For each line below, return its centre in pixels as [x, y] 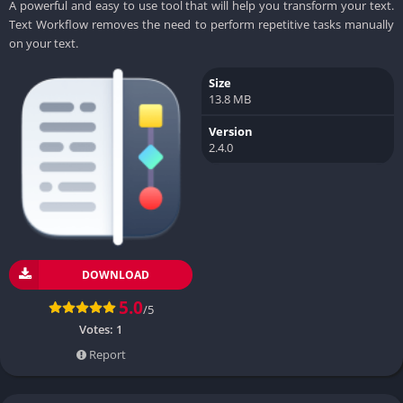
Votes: [98, 329]
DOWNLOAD [116, 274]
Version [231, 131]
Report [106, 354]
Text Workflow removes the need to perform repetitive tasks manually [201, 24]
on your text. [44, 43]
